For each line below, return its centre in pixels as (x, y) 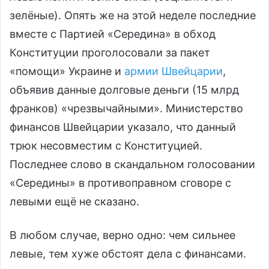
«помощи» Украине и (67, 71)
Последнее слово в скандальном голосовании (132, 165)
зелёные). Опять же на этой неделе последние (133, 16)
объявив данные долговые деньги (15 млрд (124, 90)
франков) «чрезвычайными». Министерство (126, 109)
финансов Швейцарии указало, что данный (123, 127)
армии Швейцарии (174, 71)
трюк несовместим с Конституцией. (106, 146)
